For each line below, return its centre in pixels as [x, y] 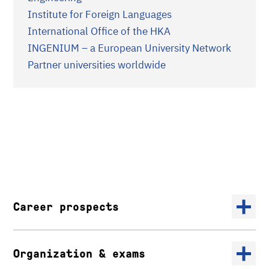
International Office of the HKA [99, 31]
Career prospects [66, 207]
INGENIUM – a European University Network [132, 48]
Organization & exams [79, 253]
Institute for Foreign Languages [100, 14]
